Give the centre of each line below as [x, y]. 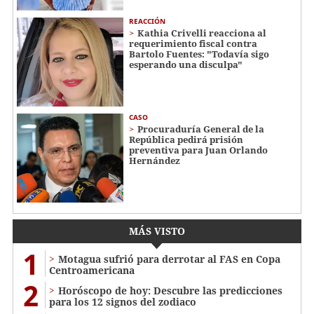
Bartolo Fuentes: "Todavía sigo [199, 54]
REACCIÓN [147, 21]
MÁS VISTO [157, 231]
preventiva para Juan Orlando [198, 150]
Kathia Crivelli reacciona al [202, 33]
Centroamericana [92, 270]
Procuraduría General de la [201, 129]
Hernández [155, 160]
